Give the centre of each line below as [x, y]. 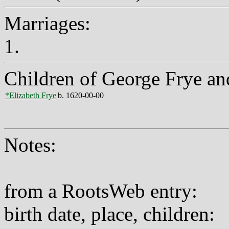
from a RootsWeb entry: [101, 191]
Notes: [30, 145]
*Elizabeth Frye [31, 95]
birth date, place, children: [109, 214]
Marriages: [47, 23]
